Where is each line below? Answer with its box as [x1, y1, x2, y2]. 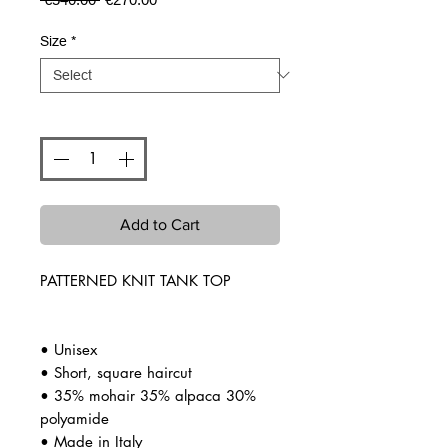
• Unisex [40, 339, 97, 359]
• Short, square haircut [40, 362, 192, 382]
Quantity [40, 107, 99, 129]
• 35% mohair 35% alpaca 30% [40, 385, 256, 405]
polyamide [40, 408, 109, 428]
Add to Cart [120, 215, 200, 233]
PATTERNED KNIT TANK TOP [40, 270, 231, 290]
